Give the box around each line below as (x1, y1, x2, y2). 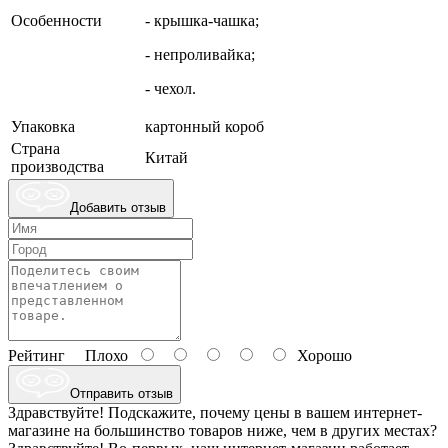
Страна (11, 140, 60, 158)
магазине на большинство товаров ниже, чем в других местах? (8, 422, 437, 440)
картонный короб (145, 118, 264, 136)
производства (11, 158, 104, 176)
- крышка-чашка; (145, 12, 259, 30)
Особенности (11, 12, 102, 30)
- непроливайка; (145, 46, 255, 64)
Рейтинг (8, 347, 65, 365)
